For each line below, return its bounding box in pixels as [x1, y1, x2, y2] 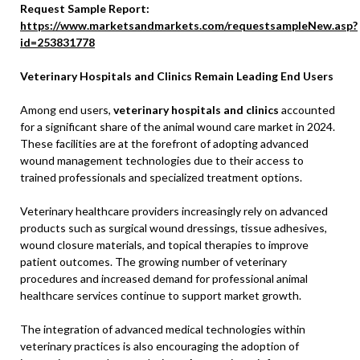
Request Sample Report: [20, 2, 149, 15]
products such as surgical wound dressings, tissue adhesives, [20, 221, 327, 235]
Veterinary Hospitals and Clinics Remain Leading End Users [20, 69, 333, 83]
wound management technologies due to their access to [20, 153, 304, 167]
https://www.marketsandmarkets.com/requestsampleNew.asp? [20, 18, 358, 32]
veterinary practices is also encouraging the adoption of [20, 339, 299, 353]
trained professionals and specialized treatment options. [20, 170, 302, 184]
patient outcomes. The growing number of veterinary [20, 255, 287, 268]
